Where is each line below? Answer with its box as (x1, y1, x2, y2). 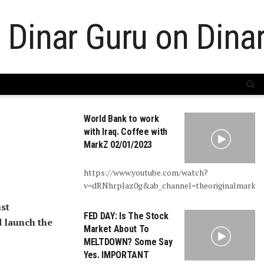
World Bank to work (84, 113, 159, 124)
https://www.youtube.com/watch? (84, 166, 208, 178)
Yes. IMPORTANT (84, 249, 149, 260)
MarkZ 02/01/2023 (84, 139, 152, 150)
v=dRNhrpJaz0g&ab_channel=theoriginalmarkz (84, 179, 260, 191)
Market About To (84, 223, 149, 235)
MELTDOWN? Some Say (84, 236, 173, 247)
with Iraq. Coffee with (84, 126, 167, 137)
